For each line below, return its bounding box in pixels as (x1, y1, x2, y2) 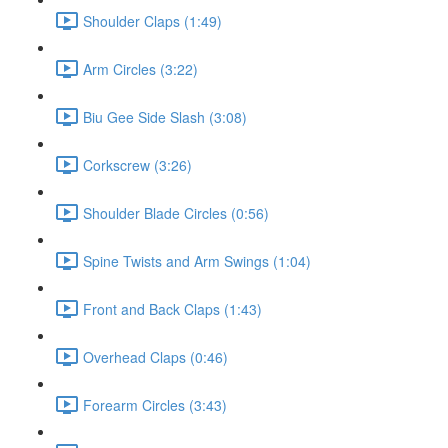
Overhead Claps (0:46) (83, 346, 228, 367)
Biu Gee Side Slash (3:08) (83, 106, 247, 127)
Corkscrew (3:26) (83, 154, 192, 175)
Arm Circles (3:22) (83, 58, 198, 79)
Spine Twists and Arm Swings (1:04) (83, 250, 311, 271)
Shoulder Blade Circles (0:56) (83, 202, 269, 223)
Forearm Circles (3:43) (83, 394, 227, 415)
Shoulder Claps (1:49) (83, 10, 222, 31)
